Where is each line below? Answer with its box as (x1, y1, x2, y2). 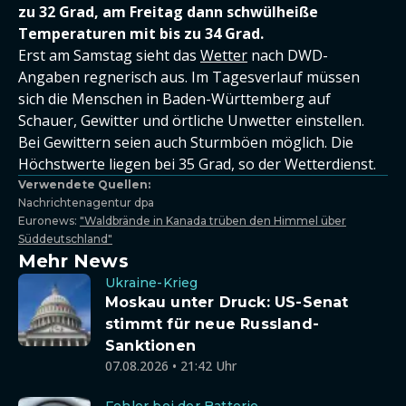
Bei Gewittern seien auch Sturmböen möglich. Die (18, 132, 353, 152)
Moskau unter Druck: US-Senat (105, 294, 349, 311)
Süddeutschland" (18, 232, 112, 246)
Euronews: (18, 214, 80, 227)
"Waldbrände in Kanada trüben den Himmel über (80, 214, 346, 227)
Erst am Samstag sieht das (18, 45, 200, 65)
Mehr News (18, 250, 129, 272)
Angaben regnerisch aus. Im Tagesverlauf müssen (18, 67, 360, 87)
